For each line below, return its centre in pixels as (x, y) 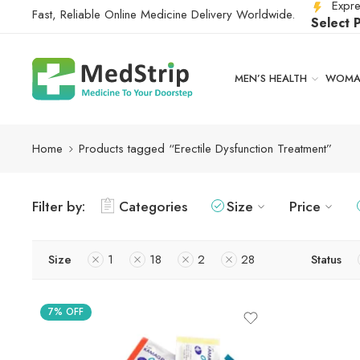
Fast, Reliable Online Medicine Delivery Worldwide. (164, 14)
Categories (153, 206)
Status (326, 259)
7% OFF (66, 311)
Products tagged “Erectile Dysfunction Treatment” (205, 148)
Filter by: (59, 206)
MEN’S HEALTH (270, 79)
